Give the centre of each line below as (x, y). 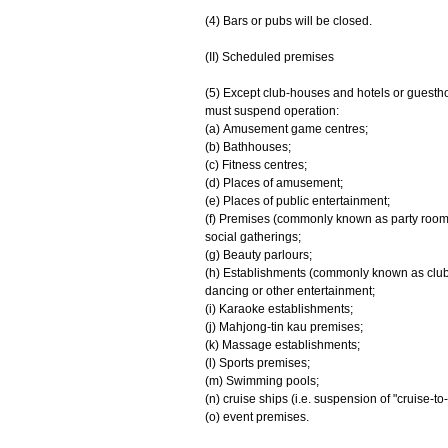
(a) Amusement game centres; (286, 129)
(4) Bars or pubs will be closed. (288, 21)
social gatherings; (252, 237)
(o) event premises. (256, 417)
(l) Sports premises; (257, 363)
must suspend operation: (271, 111)
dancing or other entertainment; (289, 291)
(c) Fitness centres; (255, 165)
